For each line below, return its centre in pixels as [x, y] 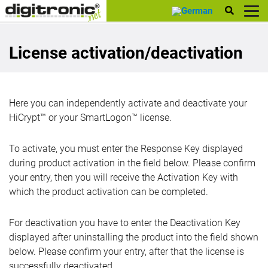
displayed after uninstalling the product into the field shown [134, 237]
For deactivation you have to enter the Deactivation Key [125, 223]
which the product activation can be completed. [109, 192]
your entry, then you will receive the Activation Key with [124, 177]
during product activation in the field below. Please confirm [132, 163]
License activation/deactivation [126, 53]
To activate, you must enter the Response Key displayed [126, 149]
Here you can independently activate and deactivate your [128, 103]
